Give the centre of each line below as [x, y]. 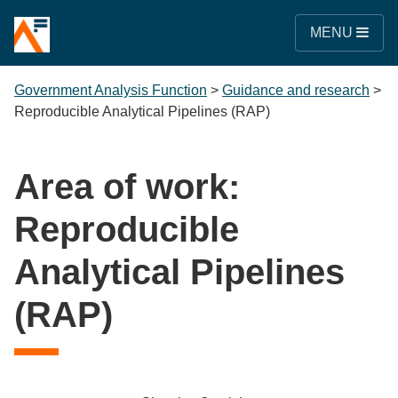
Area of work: [127, 187]
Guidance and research [296, 90]
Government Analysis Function [111, 90]
